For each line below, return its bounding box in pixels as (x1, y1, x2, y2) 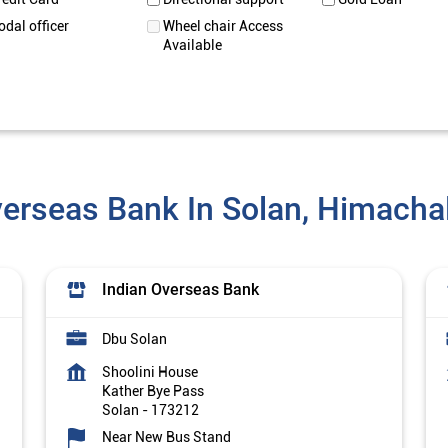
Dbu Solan (102, 331, 167, 348)
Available (163, 37, 223, 54)
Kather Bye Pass (102, 383, 204, 400)
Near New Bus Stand (102, 429, 231, 446)
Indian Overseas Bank (102, 280, 259, 300)
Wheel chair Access (163, 18, 284, 35)
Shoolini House (102, 364, 198, 381)
